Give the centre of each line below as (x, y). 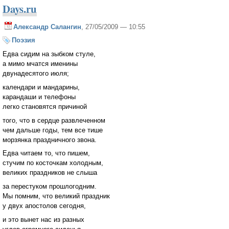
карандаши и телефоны (39, 97)
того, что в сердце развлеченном (54, 120)
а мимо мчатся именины (40, 64)
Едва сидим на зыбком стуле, (49, 54)
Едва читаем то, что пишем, (46, 153)
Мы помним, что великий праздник (56, 196)
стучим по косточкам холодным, (53, 163)
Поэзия (24, 40)
